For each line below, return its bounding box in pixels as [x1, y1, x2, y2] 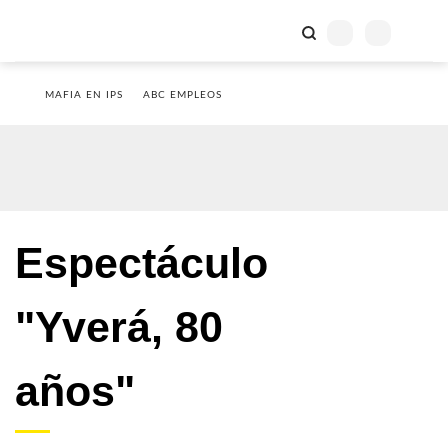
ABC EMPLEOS [143, 90, 222, 100]
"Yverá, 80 [15, 303, 223, 351]
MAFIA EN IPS [45, 90, 123, 100]
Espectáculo [15, 239, 268, 287]
